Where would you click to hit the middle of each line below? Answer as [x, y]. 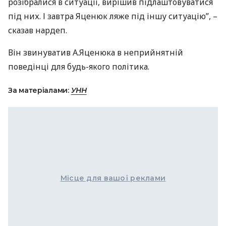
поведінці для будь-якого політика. [79, 67]
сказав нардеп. [38, 30]
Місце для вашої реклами [113, 178]
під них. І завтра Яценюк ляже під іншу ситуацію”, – [113, 16]
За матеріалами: [40, 90]
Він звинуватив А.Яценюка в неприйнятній [96, 52]
